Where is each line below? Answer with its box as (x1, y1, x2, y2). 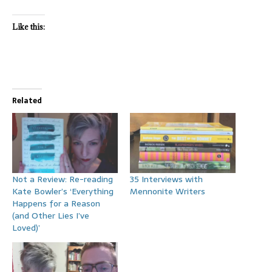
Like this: (12, 21, 45, 32)
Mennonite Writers (130, 185, 205, 199)
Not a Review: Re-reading (12, 172, 113, 186)
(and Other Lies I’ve (12, 209, 89, 223)
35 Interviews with (130, 172, 203, 186)
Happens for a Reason (12, 197, 100, 211)
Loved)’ (12, 221, 40, 235)
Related (12, 94, 42, 107)
